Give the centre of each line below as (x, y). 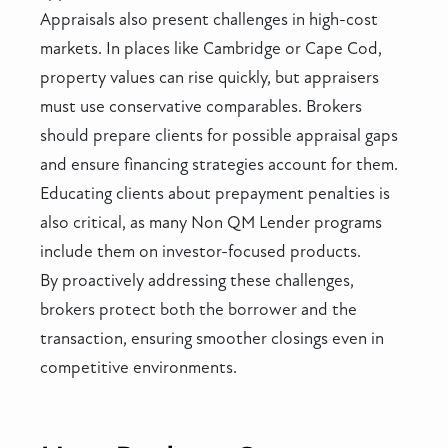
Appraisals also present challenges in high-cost (209, 19)
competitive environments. (138, 367)
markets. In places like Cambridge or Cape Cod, (211, 48)
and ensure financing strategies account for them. (219, 164)
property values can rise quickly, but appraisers (209, 77)
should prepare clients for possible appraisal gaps (219, 135)
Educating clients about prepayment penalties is (215, 193)
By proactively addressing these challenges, (197, 280)
